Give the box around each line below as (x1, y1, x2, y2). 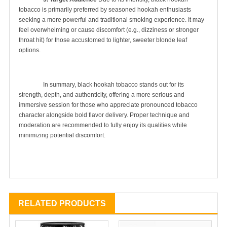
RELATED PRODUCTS (18, 199, 106, 208)
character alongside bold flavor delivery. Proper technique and (19, 111, 190, 119)
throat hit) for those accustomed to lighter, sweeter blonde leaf (19, 36, 187, 44)
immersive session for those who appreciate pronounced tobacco (19, 101, 198, 108)
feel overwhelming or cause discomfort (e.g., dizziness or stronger (19, 26, 199, 33)
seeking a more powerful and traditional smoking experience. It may (19, 16, 204, 23)
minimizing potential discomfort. (19, 131, 105, 139)
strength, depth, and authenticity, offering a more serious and (19, 91, 184, 98)
